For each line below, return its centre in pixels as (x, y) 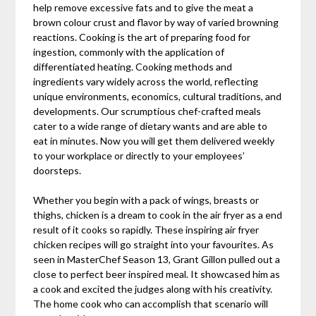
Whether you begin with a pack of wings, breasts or (146, 200)
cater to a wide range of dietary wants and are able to (151, 126)
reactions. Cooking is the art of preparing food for (142, 37)
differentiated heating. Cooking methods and (133, 67)
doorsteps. (57, 171)
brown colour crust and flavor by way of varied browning (156, 23)
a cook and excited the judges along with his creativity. (153, 289)
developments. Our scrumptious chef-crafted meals (147, 111)
